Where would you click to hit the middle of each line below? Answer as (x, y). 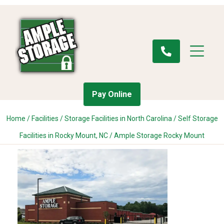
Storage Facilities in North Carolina (118, 118)
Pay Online (112, 94)
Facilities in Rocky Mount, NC (64, 135)
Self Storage (198, 118)
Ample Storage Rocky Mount (159, 135)
